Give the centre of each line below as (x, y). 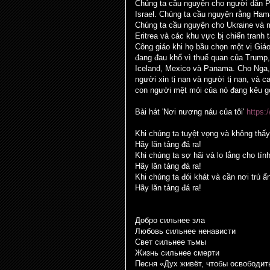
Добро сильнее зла (170, 220)
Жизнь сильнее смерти (177, 253)
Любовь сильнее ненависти (185, 231)
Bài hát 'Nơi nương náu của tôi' (191, 112)
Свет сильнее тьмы (171, 242)
